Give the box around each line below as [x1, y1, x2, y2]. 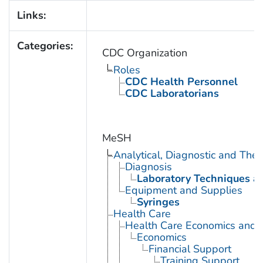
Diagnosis [124, 160, 172, 174]
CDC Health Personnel [124, 75, 238, 89]
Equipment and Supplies [124, 183, 242, 198]
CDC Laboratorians [124, 86, 219, 101]
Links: [16, 8, 46, 23]
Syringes [136, 195, 180, 210]
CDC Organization [102, 46, 187, 60]
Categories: [16, 39, 73, 53]
